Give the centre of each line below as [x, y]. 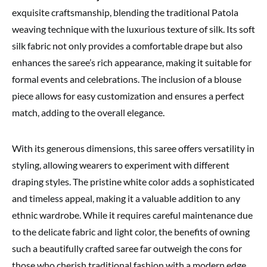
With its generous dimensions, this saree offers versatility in [133, 148]
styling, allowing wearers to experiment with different [121, 165]
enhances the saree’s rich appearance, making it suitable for [132, 63]
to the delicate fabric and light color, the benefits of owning [131, 232]
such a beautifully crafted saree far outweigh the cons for [127, 249]
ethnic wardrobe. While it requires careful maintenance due [132, 215]
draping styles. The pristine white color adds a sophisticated [133, 182]
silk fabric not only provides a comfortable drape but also [127, 46]
